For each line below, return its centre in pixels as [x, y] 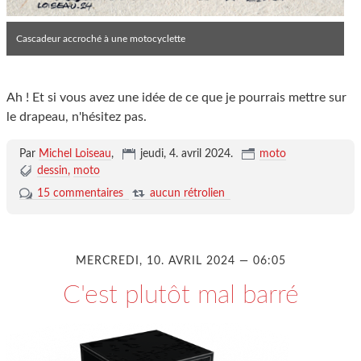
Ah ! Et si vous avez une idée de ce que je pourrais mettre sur [176, 97]
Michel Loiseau [75, 154]
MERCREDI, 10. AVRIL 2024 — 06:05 [180, 261]
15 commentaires [80, 193]
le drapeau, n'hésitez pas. [77, 116]
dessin [52, 170]
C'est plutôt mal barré [180, 295]
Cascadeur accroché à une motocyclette [101, 38]
